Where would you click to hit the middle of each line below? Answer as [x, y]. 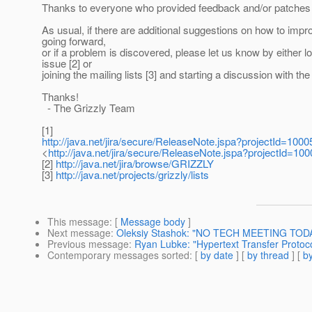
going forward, [74, 41]
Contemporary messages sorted [118, 255]
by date [217, 255]
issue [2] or [67, 63]
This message [78, 222]
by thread [268, 255]
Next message [79, 233]
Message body [153, 222]
